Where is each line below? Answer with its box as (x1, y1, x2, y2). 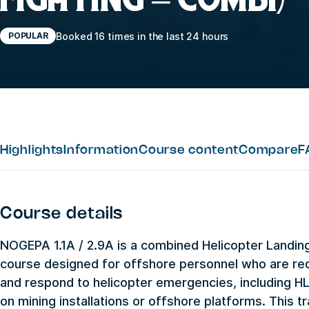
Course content (139, 145, 239, 156)
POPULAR (8, 30, 48, 41)
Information (63, 145, 139, 156)
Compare (239, 145, 299, 156)
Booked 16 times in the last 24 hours (56, 30, 229, 42)
